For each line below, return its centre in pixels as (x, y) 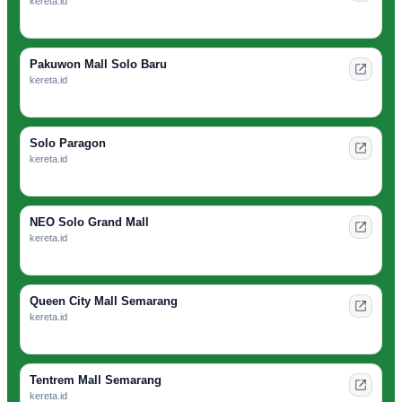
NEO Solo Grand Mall (89, 223)
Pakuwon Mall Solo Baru (98, 65)
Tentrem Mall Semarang (96, 380)
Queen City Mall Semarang (104, 301)
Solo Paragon (68, 144)
